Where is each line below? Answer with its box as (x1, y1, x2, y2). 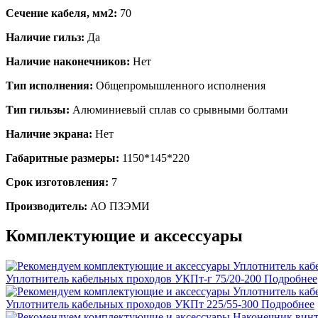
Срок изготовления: (6, 175, 109, 188)
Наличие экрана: (6, 127, 92, 140)
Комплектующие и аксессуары (6, 226, 243, 246)
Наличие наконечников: (6, 55, 130, 67)
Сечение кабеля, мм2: (6, 6, 117, 19)
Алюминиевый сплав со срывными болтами (70, 103, 288, 116)
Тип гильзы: (6, 103, 70, 116)
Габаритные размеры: (6, 151, 119, 164)
